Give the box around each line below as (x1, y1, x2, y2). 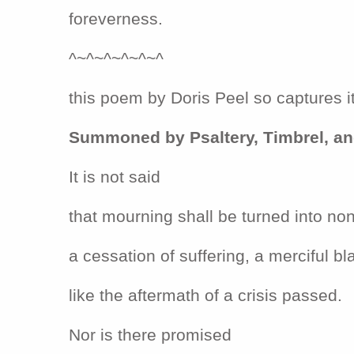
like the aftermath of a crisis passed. (69, 285, 342, 305)
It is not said (69, 167, 160, 186)
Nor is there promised (69, 325, 232, 345)
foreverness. (69, 9, 163, 28)
